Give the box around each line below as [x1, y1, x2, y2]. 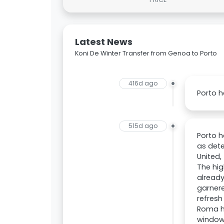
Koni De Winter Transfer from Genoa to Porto [75, 49, 217, 58]
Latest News [75, 35, 132, 48]
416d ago [128, 79, 158, 88]
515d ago [128, 121, 158, 130]
